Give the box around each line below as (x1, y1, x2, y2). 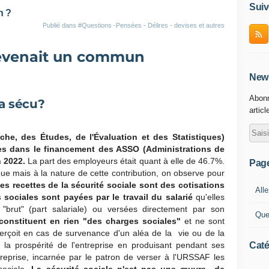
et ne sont (181, 216, 225, 226)
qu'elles (192, 192, 225, 202)
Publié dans (43, 22, 78, 29)
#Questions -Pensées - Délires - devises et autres (78, 22, 225, 29)
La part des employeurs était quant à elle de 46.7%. (27, 156, 225, 166)
